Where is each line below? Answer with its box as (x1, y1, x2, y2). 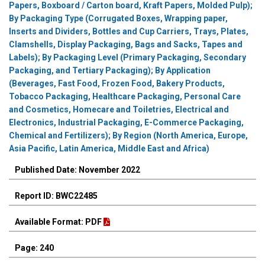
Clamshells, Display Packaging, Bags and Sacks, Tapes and (9, 40, 243, 49)
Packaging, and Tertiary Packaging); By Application (9, 66, 211, 75)
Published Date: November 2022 (15, 165, 140, 174)
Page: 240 (15, 243, 54, 253)
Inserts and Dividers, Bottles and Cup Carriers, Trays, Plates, (9, 27, 248, 36)
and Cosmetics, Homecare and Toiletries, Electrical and (9, 105, 229, 114)
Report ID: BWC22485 (15, 191, 98, 201)
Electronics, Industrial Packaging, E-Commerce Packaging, (9, 118, 244, 127)
